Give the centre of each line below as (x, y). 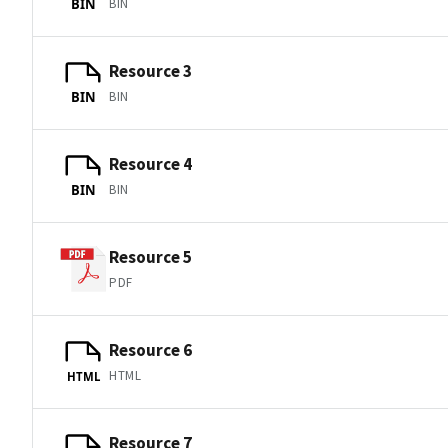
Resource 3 (150, 70)
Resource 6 (150, 349)
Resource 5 (150, 256)
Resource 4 (150, 163)
